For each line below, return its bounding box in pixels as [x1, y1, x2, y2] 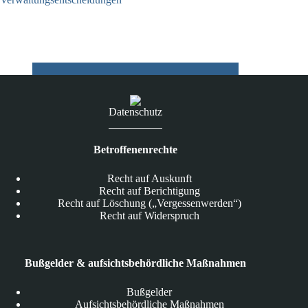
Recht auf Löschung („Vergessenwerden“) [57, 197, 241, 210]
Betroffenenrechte [93, 144, 178, 156]
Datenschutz [109, 105, 163, 118]
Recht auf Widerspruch [99, 210, 199, 222]
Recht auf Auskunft [107, 173, 192, 185]
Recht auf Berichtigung [98, 185, 200, 197]
